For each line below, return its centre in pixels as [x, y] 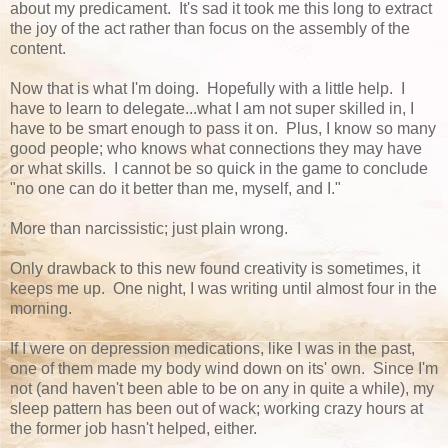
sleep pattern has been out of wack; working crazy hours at [216, 408]
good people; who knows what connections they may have [216, 148]
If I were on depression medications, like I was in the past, [212, 348]
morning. [43, 308]
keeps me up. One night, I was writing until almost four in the [223, 288]
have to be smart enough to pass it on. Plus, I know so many [223, 128]
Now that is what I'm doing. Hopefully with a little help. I [207, 88]
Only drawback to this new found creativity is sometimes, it [215, 268]
